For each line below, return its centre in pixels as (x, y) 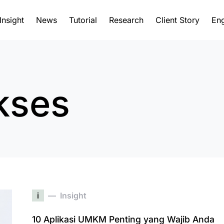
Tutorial (83, 20)
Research (126, 20)
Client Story (177, 20)
